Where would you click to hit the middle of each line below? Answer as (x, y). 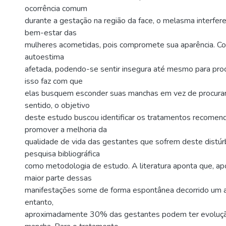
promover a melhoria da (66, 130)
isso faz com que (54, 81)
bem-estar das (51, 33)
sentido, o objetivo (57, 105)
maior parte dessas (58, 178)
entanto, (39, 202)
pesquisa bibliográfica (62, 154)
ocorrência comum (56, 9)
